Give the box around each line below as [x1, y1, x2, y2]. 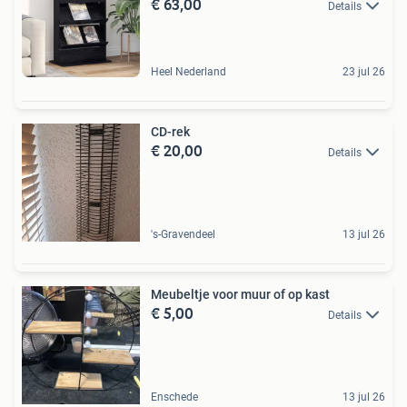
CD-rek [151, 124, 190, 139]
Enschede [151, 390, 198, 403]
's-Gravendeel [151, 227, 215, 241]
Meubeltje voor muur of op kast [151, 286, 330, 302]
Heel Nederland [151, 65, 226, 78]
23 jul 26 [342, 65, 385, 78]
